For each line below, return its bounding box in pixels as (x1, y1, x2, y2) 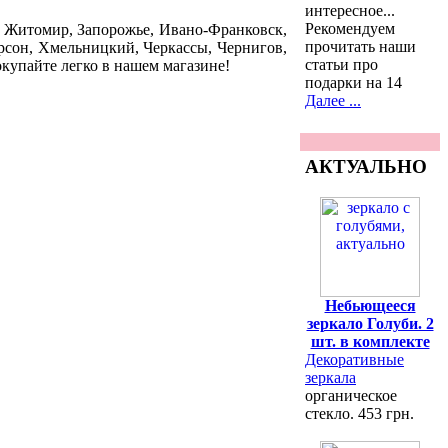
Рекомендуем (305, 19, 395, 37)
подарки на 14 (305, 73, 402, 91)
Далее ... (305, 91, 361, 109)
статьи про (305, 55, 378, 73)
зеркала (305, 368, 356, 386)
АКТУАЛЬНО (305, 156, 427, 177)
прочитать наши (305, 37, 416, 55)
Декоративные (305, 350, 404, 368)
